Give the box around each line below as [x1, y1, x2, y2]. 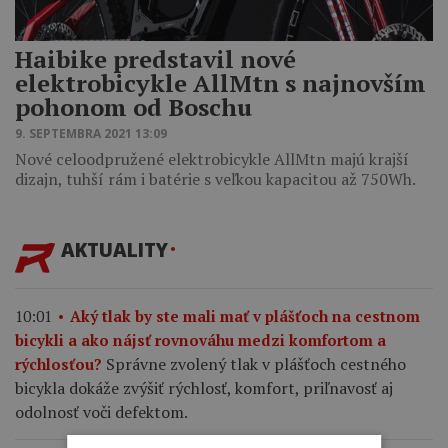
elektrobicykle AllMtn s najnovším [15, 66, 426, 99]
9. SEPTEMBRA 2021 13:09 [15, 124, 167, 142]
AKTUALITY [61, 236, 168, 262]
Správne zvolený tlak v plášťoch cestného [106, 353, 406, 376]
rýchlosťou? [15, 354, 102, 375]
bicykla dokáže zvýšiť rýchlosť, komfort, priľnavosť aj [15, 377, 393, 400]
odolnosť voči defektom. [15, 401, 188, 424]
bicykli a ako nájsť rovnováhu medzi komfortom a [15, 330, 386, 351]
